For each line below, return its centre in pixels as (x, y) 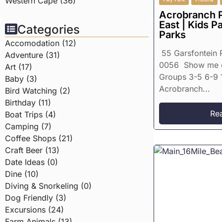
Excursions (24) (34, 209)
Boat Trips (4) (30, 114)
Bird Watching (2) (38, 90)
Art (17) (19, 67)
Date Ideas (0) (31, 162)
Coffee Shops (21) (39, 138)
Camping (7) (28, 126)
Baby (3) (21, 79)
